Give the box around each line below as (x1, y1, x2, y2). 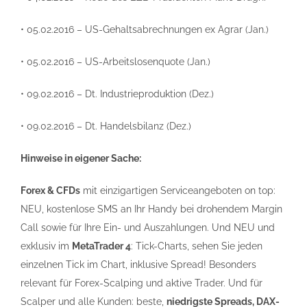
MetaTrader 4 (72, 241, 131, 251)
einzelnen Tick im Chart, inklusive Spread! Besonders (21, 259, 256, 270)
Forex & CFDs (21, 185, 80, 196)
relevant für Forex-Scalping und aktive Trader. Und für (21, 278, 262, 288)
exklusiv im (21, 241, 72, 251)
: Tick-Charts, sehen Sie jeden (131, 241, 262, 251)
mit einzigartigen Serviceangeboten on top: (80, 185, 275, 196)
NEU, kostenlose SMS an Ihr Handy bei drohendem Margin (21, 204, 282, 214)
